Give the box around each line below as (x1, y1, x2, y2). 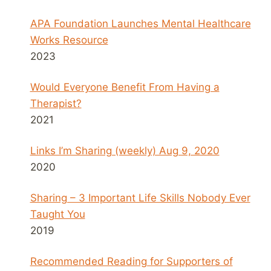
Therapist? (30, 97, 82, 109)
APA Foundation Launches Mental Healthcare (30, 17, 251, 30)
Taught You (30, 207, 85, 220)
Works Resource (30, 33, 108, 46)
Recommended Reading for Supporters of (30, 255, 233, 267)
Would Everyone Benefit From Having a (30, 80, 220, 93)
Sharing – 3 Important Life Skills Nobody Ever (30, 191, 250, 204)
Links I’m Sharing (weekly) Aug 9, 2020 (30, 144, 220, 157)
